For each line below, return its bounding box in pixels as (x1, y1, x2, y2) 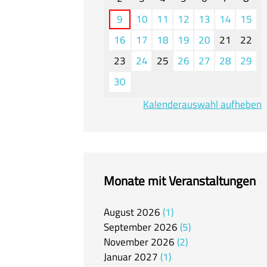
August (104, 204, 134, 221)
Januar (104, 249, 132, 265)
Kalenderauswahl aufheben (143, 97, 262, 112)
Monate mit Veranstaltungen (104, 171, 256, 190)
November (104, 234, 148, 250)
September (104, 219, 151, 235)
